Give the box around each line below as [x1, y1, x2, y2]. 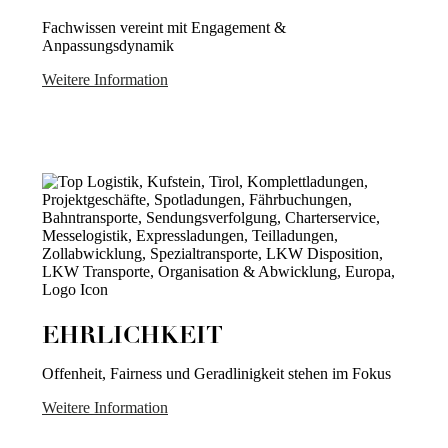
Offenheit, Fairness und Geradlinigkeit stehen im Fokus [42, 365, 391, 383]
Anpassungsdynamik [42, 37, 174, 55]
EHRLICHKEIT [42, 325, 223, 350]
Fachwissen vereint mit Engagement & [42, 19, 286, 37]
